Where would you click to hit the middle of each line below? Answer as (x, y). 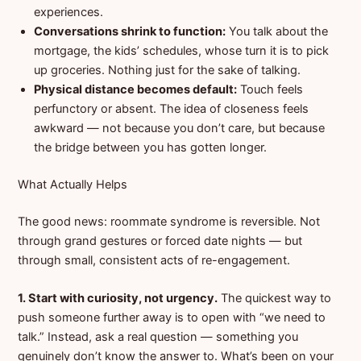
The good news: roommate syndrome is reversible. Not (169, 222)
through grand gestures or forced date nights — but (160, 241)
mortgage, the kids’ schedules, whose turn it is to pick (182, 51)
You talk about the (277, 32)
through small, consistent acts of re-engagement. (154, 261)
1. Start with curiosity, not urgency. (118, 299)
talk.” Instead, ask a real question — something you (158, 337)
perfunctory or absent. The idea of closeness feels (172, 109)
